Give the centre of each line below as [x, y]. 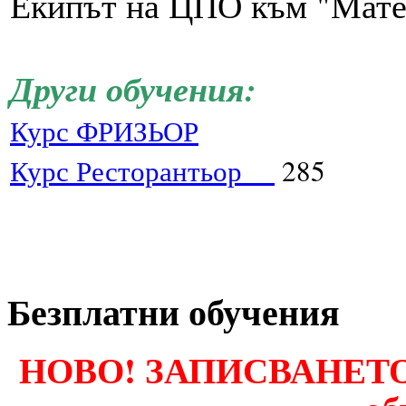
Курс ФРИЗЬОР [104, 131]
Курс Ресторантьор [126, 171]
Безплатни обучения [174, 313]
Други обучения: [133, 89]
